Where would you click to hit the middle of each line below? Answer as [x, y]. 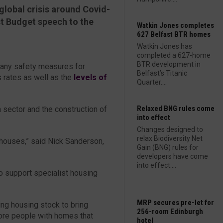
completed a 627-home [174, 55]
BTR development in [169, 64]
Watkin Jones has [165, 46]
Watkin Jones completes [175, 25]
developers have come [172, 156]
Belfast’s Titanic [162, 73]
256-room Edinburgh [170, 212]
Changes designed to [170, 129]
